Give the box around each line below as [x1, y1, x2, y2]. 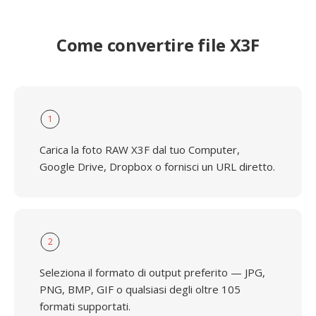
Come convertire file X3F [56, 33, 260, 56]
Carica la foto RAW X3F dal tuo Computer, [39, 142, 240, 157]
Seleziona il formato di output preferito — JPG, [39, 265, 265, 279]
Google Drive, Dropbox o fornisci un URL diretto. [39, 159, 275, 174]
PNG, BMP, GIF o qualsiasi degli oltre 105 [39, 282, 241, 296]
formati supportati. [39, 299, 130, 313]
